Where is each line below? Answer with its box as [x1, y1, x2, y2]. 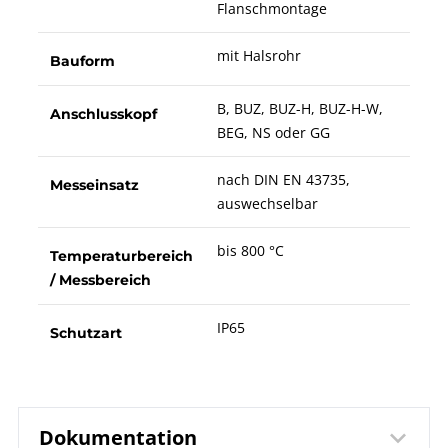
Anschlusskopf [49, 105, 157, 124]
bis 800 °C [216, 241, 284, 261]
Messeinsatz [49, 176, 139, 195]
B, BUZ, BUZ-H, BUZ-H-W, [216, 99, 383, 119]
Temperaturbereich [49, 247, 193, 266]
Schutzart [49, 324, 122, 343]
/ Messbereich [49, 271, 151, 290]
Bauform [49, 52, 115, 71]
